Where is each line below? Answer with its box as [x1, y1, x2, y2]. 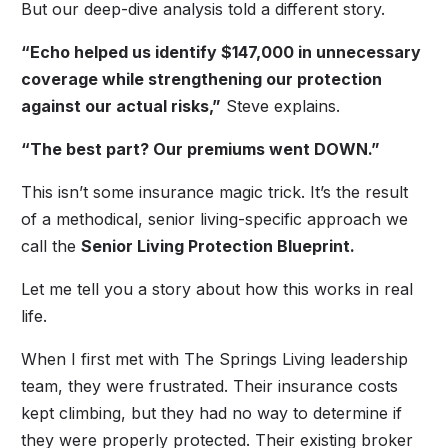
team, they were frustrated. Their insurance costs [21, 375, 399, 396]
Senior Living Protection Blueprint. [81, 235, 356, 256]
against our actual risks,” [21, 95, 222, 116]
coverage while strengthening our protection [21, 68, 383, 89]
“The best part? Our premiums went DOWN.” [21, 138, 381, 159]
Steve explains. [221, 95, 341, 116]
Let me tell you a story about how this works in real [21, 278, 414, 299]
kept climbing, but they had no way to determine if [21, 402, 403, 423]
